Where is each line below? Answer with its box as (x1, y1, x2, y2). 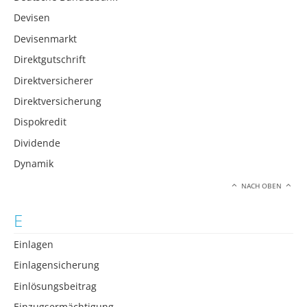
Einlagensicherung (14, 258, 99, 272)
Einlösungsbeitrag (14, 279, 97, 293)
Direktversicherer (14, 73, 93, 87)
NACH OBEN (239, 181, 284, 191)
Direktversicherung (14, 94, 101, 108)
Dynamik (14, 157, 53, 171)
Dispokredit (14, 115, 66, 129)
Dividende (14, 136, 60, 149)
